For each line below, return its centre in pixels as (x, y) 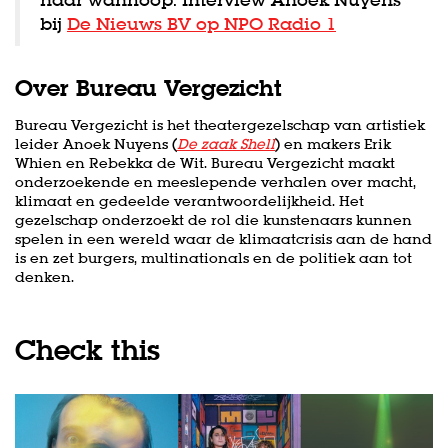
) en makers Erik (333, 143)
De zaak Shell (226, 143)
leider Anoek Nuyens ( (96, 143)
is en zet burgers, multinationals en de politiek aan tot (213, 257)
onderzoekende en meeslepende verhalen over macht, (215, 181)
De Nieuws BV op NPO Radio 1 (201, 23)
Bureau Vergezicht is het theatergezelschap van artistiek (220, 124)
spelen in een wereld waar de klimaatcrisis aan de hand (223, 238)
